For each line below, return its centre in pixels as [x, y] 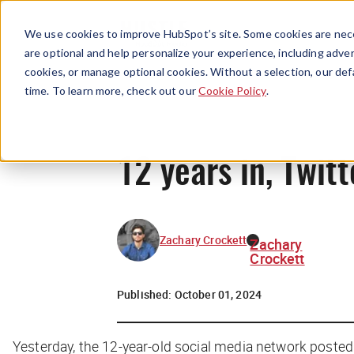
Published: [146, 294]
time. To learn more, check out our [111, 90]
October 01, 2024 [218, 294]
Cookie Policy [232, 90]
